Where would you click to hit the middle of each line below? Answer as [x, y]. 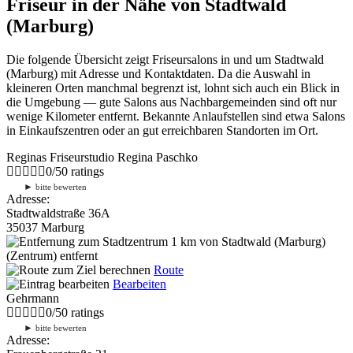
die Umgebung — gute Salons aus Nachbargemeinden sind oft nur [171, 102]
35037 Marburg [45, 227]
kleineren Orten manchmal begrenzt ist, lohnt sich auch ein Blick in [173, 87]
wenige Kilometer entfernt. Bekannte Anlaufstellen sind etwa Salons [176, 116]
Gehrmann [33, 298]
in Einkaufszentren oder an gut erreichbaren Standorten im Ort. [162, 130]
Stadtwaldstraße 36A [58, 213]
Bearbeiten [139, 284]
